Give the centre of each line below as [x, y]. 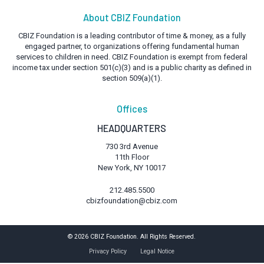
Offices [132, 108]
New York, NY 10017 [132, 168]
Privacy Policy [108, 252]
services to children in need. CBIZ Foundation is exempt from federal [132, 57]
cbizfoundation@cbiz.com [132, 200]
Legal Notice [158, 252]
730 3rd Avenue [132, 147]
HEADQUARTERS [132, 128]
